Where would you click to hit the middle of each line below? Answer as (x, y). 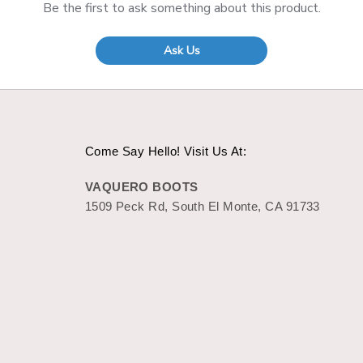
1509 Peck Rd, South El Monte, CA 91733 (202, 206)
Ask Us (181, 50)
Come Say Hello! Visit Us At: (166, 151)
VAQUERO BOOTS (141, 186)
